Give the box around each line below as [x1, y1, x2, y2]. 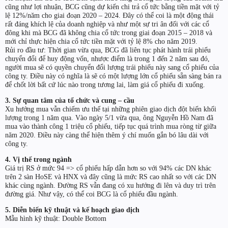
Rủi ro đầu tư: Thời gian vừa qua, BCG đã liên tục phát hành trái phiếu [5, 45, 211, 54]
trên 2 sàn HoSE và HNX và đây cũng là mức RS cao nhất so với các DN [5, 173, 216, 181]
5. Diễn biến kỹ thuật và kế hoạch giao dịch [5, 206, 139, 214]
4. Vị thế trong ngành [5, 155, 72, 164]
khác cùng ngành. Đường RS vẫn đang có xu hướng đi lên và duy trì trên [5, 181, 216, 190]
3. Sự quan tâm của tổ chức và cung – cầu [5, 96, 134, 104]
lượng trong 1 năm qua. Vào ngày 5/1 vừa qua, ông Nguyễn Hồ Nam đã [5, 113, 213, 122]
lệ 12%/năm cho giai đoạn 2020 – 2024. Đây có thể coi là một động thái [5, 11, 214, 19]
